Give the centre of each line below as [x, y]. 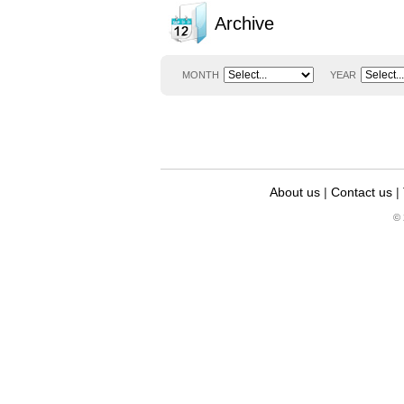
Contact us [362, 192]
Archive [244, 23]
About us [295, 192]
